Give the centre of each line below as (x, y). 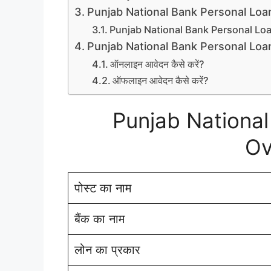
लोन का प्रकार (107, 250)
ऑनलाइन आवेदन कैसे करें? (157, 64)
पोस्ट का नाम (103, 188)
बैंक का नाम (100, 219)
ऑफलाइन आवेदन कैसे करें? (160, 80)
